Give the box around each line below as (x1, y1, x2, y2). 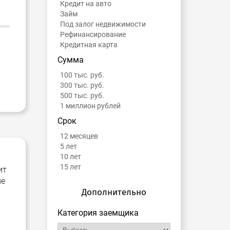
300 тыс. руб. (60, 81, 104, 90)
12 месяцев (60, 132, 98, 141)
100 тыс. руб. (60, 71, 104, 80)
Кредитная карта (60, 41, 118, 49)
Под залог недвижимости (60, 20, 146, 29)
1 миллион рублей (60, 102, 121, 110)
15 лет (60, 163, 81, 171)
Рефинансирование (60, 30, 126, 39)
